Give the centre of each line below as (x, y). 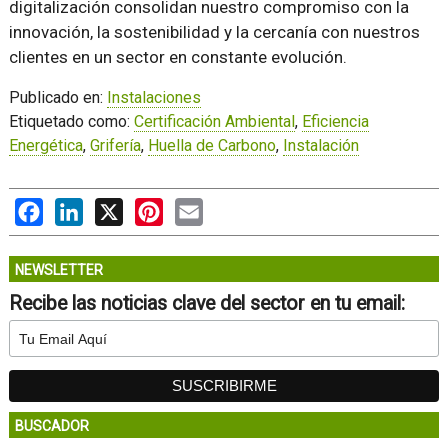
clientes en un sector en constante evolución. (177, 57)
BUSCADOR (51, 426)
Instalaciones (153, 98)
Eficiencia (335, 122)
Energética (45, 146)
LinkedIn (112, 208)
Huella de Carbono (211, 146)
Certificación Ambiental (214, 122)
